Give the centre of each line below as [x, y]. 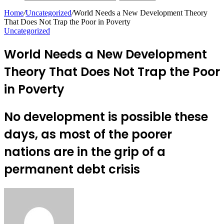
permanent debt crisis [72, 169]
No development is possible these [106, 116]
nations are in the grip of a [85, 151]
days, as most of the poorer [88, 134]
